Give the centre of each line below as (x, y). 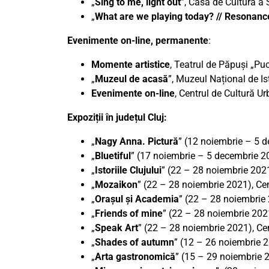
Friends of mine (129, 214)
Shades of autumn (134, 243)
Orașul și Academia (137, 199)
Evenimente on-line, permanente (138, 41)
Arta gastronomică (135, 257)
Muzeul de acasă (131, 79)
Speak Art (116, 228)
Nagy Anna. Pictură (137, 142)
